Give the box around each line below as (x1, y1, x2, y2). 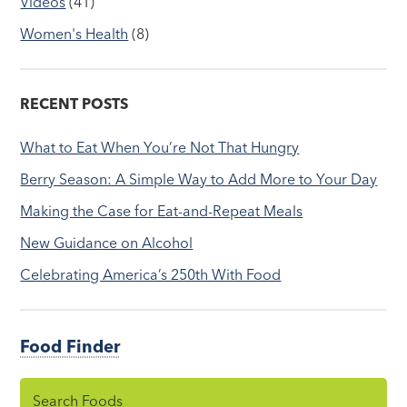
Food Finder (20, 335, 121, 357)
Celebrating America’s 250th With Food (20, 264, 282, 283)
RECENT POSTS (20, 94, 129, 113)
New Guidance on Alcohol (20, 233, 194, 252)
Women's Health (20, 24, 129, 43)
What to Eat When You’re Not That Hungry (20, 137, 300, 156)
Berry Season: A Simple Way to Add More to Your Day (20, 169, 378, 188)
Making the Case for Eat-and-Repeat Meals (20, 201, 303, 220)
